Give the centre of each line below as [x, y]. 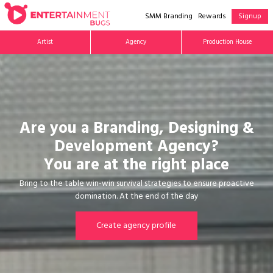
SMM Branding [169, 17]
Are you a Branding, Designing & [136, 130]
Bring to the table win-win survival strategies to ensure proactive [136, 184]
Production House [227, 43]
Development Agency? [136, 148]
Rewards [212, 17]
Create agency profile [136, 226]
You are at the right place [136, 167]
